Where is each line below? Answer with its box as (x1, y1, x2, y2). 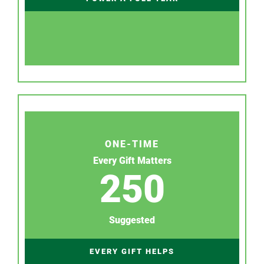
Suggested (109, 214, 155, 226)
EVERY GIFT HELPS (90, 246, 174, 256)
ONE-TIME (105, 138, 159, 150)
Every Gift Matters (93, 154, 171, 166)
